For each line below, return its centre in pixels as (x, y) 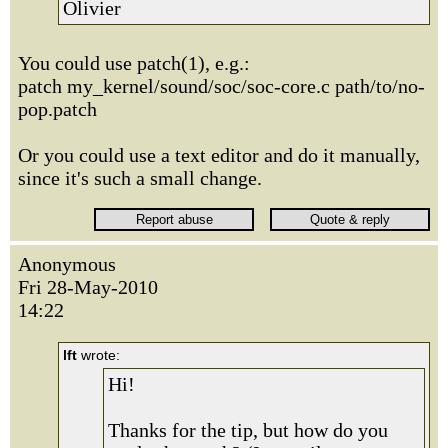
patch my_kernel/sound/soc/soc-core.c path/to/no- (221, 85)
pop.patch (57, 108)
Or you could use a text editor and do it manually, (219, 154)
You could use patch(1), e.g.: (134, 62)
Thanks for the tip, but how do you (248, 429)
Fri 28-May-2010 (88, 286)
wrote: (98, 354)
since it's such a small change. (140, 177)
